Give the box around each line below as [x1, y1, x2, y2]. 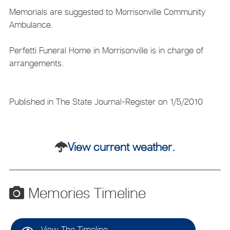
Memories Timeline [24, 184, 146, 202]
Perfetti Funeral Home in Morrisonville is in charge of [9, 45, 203, 55]
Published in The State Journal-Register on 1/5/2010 [9, 96, 203, 107]
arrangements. [9, 57, 64, 68]
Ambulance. [9, 19, 53, 30]
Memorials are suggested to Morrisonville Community [9, 6, 205, 17]
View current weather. [68, 140, 175, 154]
